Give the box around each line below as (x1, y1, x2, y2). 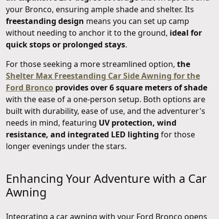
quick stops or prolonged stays (6, 39, 125, 50)
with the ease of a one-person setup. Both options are (6, 94, 205, 105)
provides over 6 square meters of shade (53, 82, 207, 93)
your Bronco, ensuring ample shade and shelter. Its (6, 4, 194, 15)
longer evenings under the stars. (6, 141, 127, 152)
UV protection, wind (99, 117, 176, 129)
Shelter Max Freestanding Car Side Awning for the (6, 70, 200, 82)
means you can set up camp (84, 16, 189, 27)
